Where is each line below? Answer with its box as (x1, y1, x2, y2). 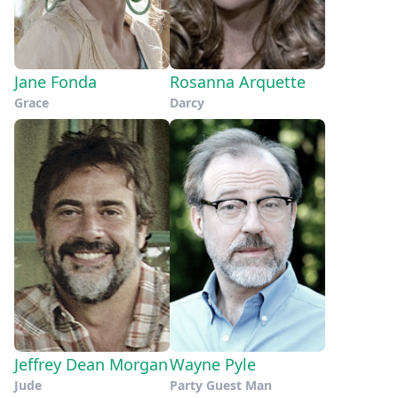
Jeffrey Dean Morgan (14, 354, 168, 376)
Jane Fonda (14, 70, 97, 92)
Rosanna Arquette (170, 70, 306, 92)
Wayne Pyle (170, 354, 256, 376)
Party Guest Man (170, 377, 272, 394)
